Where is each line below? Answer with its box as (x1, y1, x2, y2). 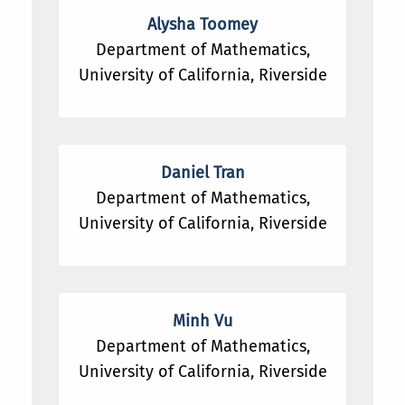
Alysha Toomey (147, 14, 258, 35)
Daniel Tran (160, 163, 245, 184)
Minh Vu (173, 311, 232, 332)
